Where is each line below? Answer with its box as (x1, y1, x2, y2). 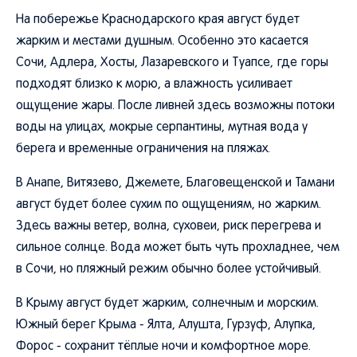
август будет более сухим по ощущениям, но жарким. (16, 199, 321, 210)
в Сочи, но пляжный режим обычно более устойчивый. (16, 264, 321, 275)
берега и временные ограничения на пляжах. (16, 143, 270, 155)
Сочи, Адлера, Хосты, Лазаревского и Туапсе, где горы (16, 57, 328, 69)
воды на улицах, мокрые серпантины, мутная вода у (16, 122, 308, 133)
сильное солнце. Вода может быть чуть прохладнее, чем (16, 242, 339, 253)
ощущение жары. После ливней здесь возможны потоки (16, 100, 335, 112)
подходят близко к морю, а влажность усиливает (16, 79, 292, 90)
